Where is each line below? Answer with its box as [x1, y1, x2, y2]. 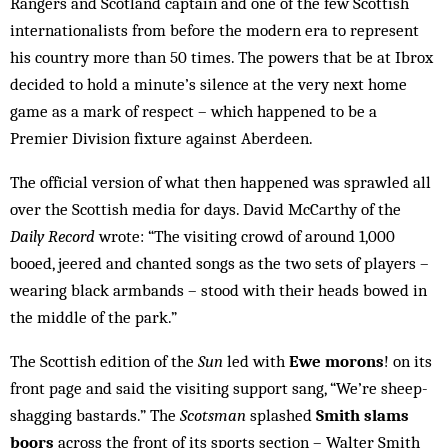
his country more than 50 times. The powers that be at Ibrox [10, 47, 433, 67]
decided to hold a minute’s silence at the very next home [10, 74, 407, 94]
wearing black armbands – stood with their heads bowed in [10, 280, 427, 300]
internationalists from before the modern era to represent [10, 20, 419, 40]
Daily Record [10, 226, 95, 246]
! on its [384, 351, 432, 371]
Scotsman [180, 405, 246, 425]
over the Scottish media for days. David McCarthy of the [10, 199, 401, 219]
